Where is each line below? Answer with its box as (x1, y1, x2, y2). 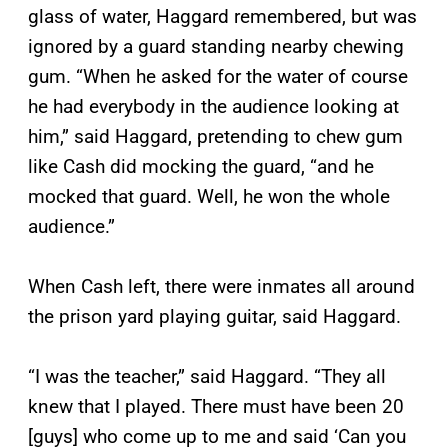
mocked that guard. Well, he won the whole (28, 185, 390, 209)
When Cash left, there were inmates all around (28, 275, 415, 299)
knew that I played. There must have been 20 (28, 395, 404, 419)
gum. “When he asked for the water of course (28, 65, 408, 89)
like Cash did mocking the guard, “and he (28, 155, 374, 179)
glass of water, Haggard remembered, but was (28, 5, 417, 29)
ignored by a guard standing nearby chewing (28, 35, 404, 59)
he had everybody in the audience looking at (28, 95, 399, 119)
